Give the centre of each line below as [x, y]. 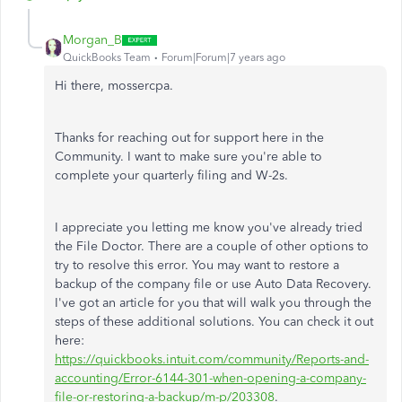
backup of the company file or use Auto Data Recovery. [213, 284]
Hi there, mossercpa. [114, 86]
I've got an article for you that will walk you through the [213, 303]
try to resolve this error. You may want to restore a [197, 265]
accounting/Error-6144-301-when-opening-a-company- [210, 378]
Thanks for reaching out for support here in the [189, 138]
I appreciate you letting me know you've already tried [209, 227]
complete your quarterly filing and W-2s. [171, 175]
